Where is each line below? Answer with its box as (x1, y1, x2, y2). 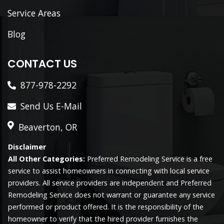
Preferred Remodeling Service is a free (85, 153, 212, 163)
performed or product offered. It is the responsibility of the (8, 201, 203, 211)
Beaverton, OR (18, 120, 77, 133)
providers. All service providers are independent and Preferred (8, 177, 211, 187)
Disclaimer (8, 141, 46, 151)
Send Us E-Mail (20, 99, 82, 112)
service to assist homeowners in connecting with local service (8, 165, 209, 175)
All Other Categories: (8, 153, 85, 163)
